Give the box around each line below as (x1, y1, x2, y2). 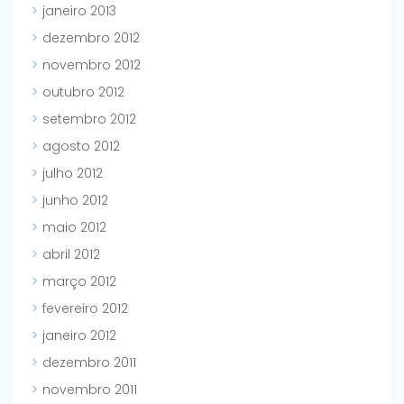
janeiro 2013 (42, 2, 116, 21)
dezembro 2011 (42, 353, 136, 372)
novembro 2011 (42, 381, 137, 399)
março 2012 (42, 272, 116, 291)
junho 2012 (42, 191, 108, 210)
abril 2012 (42, 245, 100, 264)
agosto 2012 (42, 137, 120, 156)
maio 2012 (42, 218, 106, 237)
